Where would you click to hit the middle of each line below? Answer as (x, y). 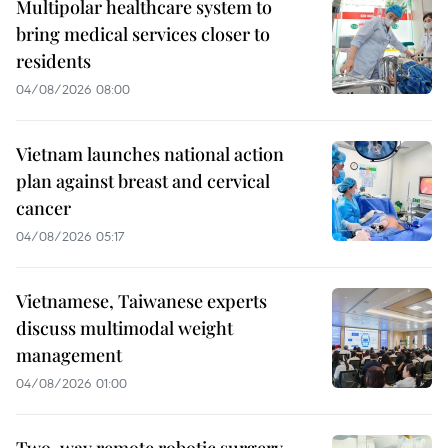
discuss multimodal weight (124, 327)
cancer (43, 207)
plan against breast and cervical (143, 180)
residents (53, 60)
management (69, 354)
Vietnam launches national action (150, 153)
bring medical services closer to (143, 33)
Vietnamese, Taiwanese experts (141, 300)
